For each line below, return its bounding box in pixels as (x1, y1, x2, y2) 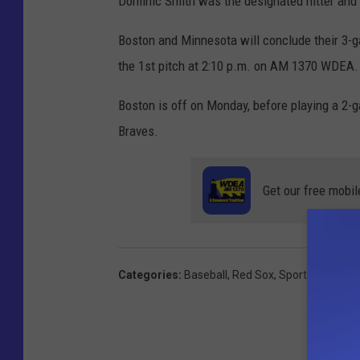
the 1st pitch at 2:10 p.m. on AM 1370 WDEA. (118, 58, 358, 75)
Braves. (118, 123, 158, 140)
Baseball (184, 268, 227, 282)
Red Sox (232, 268, 274, 282)
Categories (118, 268, 178, 282)
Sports (279, 268, 313, 282)
